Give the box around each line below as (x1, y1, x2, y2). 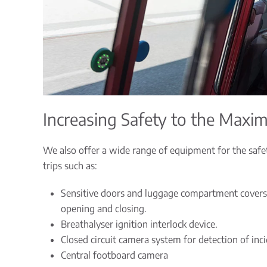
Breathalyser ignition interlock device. (61, 218, 218, 230)
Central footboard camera (61, 249, 168, 261)
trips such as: (43, 159, 97, 172)
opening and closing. (61, 202, 147, 215)
